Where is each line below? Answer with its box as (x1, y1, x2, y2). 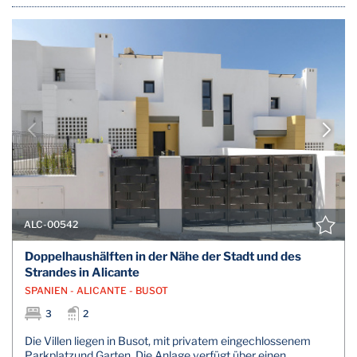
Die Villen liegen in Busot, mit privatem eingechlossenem (25, 333, 311, 347)
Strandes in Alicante (25, 265, 139, 280)
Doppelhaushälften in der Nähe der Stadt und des (25, 249, 301, 264)
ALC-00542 (24, 218, 78, 231)
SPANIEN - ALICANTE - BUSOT (25, 284, 168, 296)
